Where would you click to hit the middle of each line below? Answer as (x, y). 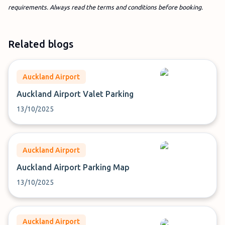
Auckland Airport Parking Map (73, 167)
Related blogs (41, 44)
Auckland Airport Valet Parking (75, 94)
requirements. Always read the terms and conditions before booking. (105, 7)
